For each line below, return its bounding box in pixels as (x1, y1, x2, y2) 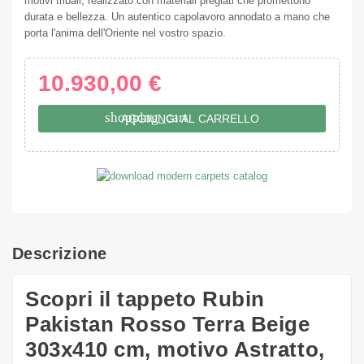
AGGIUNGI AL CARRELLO (121, 111, 259, 125)
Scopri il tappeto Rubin (25, 287, 265, 312)
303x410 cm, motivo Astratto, (25, 337, 325, 362)
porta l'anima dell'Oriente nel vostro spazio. (24, 26, 226, 39)
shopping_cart (105, 110, 188, 126)
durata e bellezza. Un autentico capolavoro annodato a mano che (24, 10, 330, 23)
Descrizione (12, 245, 107, 263)
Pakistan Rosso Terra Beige (25, 312, 310, 337)
